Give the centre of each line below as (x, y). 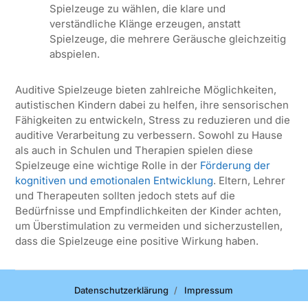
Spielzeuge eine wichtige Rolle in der (107, 165)
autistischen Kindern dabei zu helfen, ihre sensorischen (152, 104)
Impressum (209, 290)
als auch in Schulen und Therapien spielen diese (134, 150)
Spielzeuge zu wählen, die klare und (137, 8)
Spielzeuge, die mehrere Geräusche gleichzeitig (167, 38)
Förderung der (235, 165)
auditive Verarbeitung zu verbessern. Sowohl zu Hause (148, 135)
